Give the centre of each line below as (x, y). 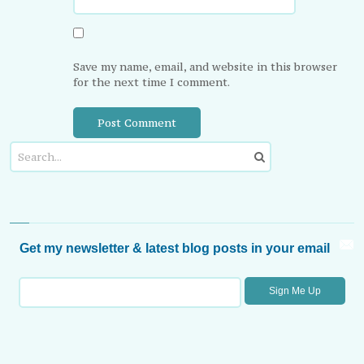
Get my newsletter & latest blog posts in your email (174, 249)
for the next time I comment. (152, 82)
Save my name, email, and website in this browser (206, 66)
